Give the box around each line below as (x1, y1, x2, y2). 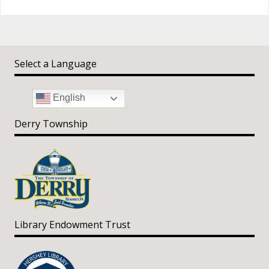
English (50, 92, 86, 103)
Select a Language (14, 57, 97, 71)
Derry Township (14, 117, 88, 131)
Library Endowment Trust (14, 217, 131, 231)
